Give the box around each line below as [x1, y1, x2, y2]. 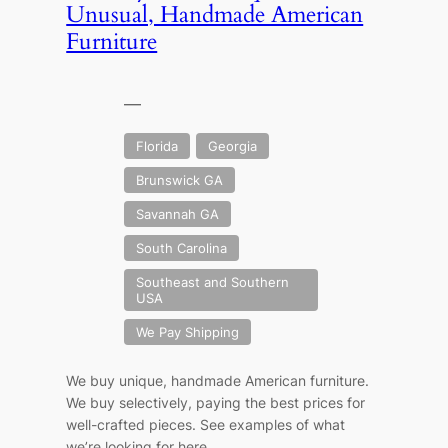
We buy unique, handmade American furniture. [66, 372, 370, 390]
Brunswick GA [136, 172, 224, 189]
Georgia [208, 138, 258, 155]
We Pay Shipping [136, 324, 240, 341]
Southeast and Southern [136, 274, 290, 291]
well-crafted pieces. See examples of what [66, 416, 346, 434]
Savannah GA [136, 206, 220, 223]
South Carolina [136, 240, 228, 257]
